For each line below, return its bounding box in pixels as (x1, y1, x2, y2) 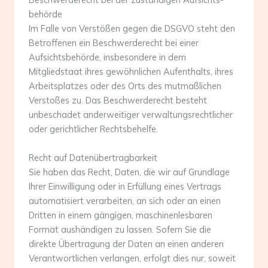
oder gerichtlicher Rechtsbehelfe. (29, 123, 158, 135)
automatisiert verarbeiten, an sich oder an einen (29, 194, 221, 206)
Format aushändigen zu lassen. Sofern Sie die (29, 223, 211, 235)
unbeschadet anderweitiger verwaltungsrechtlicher (29, 109, 233, 121)
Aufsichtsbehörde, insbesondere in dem (29, 51, 186, 63)
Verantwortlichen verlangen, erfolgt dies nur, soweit (29, 252, 236, 264)
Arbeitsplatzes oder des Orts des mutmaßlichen (29, 80, 221, 92)
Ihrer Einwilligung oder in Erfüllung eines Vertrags (29, 180, 221, 192)
